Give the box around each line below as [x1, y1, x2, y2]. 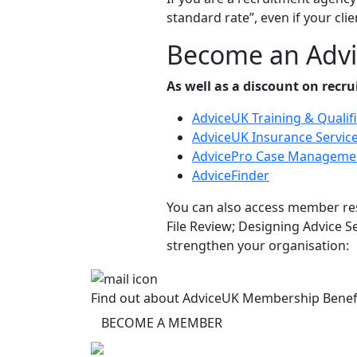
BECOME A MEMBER [101, 313, 222, 331]
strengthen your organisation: [167, 237, 349, 254]
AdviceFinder [192, 167, 269, 184]
